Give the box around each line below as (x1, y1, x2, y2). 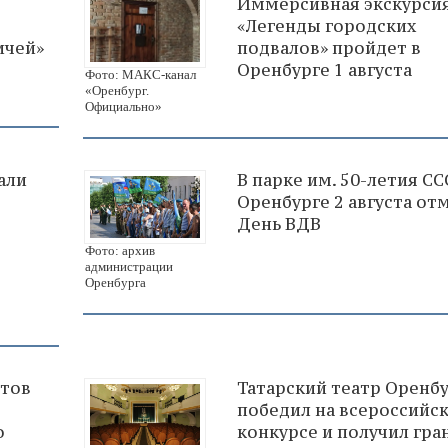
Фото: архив (85, 242, 155, 258)
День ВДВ (237, 212, 321, 235)
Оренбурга (85, 274, 146, 290)
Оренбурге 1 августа (237, 59, 412, 82)
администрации (85, 258, 173, 274)
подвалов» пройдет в (237, 37, 421, 60)
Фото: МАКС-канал (85, 66, 196, 82)
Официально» (85, 98, 162, 114)
